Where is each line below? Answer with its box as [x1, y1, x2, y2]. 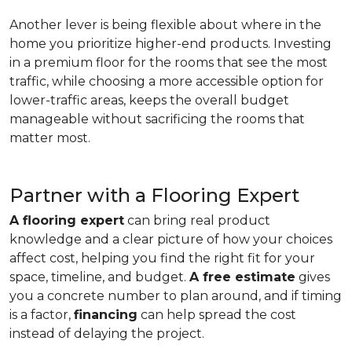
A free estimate [189, 269, 295, 284]
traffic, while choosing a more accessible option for [9, 74, 324, 89]
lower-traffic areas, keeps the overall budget [9, 93, 289, 108]
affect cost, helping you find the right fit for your [9, 251, 315, 266]
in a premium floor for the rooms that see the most [9, 55, 328, 70]
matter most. [9, 130, 90, 145]
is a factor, [9, 307, 74, 322]
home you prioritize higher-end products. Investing [9, 36, 332, 51]
